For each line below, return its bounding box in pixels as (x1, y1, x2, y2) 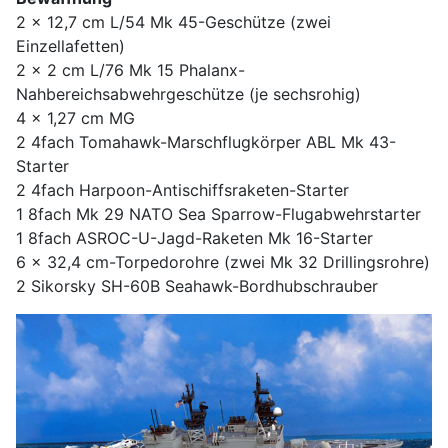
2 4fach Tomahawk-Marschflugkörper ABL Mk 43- (16, 132, 396, 153)
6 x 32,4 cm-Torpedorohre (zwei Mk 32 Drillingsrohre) (16, 252, 430, 273)
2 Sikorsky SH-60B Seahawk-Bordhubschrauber (16, 276, 378, 297)
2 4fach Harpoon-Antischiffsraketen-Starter (16, 180, 349, 201)
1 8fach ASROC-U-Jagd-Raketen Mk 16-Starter (16, 228, 373, 249)
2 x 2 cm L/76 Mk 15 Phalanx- (16, 60, 245, 81)
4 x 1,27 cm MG (16, 108, 135, 129)
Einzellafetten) (16, 36, 125, 57)
